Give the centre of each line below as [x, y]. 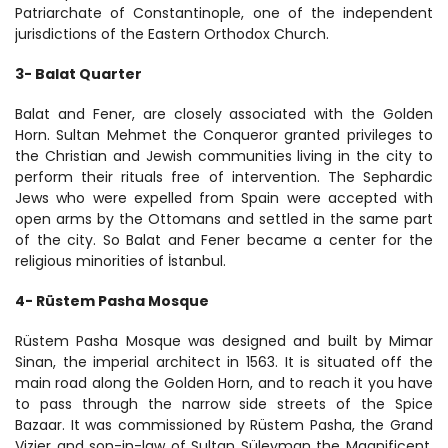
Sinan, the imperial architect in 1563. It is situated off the [224, 362]
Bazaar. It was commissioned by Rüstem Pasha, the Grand [224, 425]
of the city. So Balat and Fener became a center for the [224, 240]
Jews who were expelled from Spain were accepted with [224, 198]
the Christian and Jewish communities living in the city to [224, 156]
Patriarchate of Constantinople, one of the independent [224, 13]
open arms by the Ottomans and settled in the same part [224, 219]
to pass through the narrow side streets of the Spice [224, 404]
